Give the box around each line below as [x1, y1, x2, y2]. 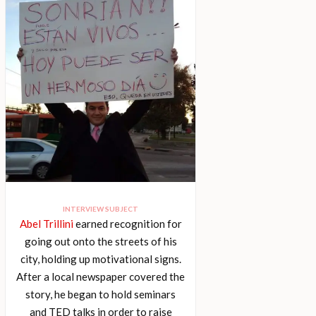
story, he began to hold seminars [25, 288, 176, 300]
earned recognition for [73, 217, 182, 230]
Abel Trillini [19, 217, 73, 230]
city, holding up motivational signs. [20, 253, 181, 265]
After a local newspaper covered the [16, 270, 186, 283]
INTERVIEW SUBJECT [63, 205, 139, 213]
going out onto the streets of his [24, 235, 177, 248]
